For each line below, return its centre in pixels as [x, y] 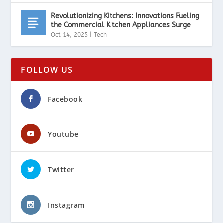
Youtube [63, 134]
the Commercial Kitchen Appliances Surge [121, 25]
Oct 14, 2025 [69, 35]
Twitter [61, 169]
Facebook [65, 99]
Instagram [66, 205]
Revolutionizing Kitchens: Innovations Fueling [125, 16]
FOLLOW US [47, 69]
